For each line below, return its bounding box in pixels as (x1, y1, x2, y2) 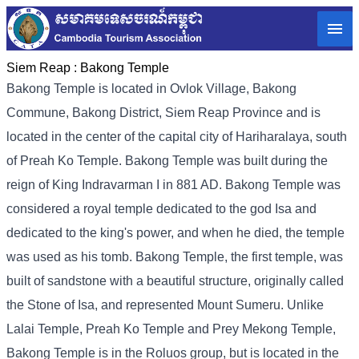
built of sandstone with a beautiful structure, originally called (6, 274, 344, 288)
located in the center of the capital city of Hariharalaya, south (6, 130, 347, 144)
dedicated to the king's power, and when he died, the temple (6, 226, 345, 240)
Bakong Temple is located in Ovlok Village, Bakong (6, 82, 296, 96)
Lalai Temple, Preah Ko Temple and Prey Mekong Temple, (6, 322, 336, 337)
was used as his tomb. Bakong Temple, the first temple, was (6, 250, 343, 264)
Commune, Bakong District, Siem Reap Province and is (6, 106, 321, 120)
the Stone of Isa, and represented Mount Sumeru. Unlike (6, 298, 324, 313)
